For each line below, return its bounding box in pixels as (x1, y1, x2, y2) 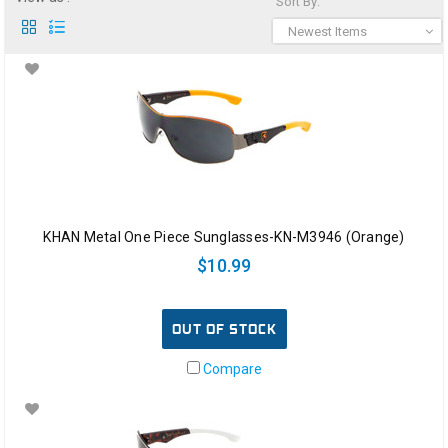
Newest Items (288, 24, 367, 40)
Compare (199, 360, 262, 377)
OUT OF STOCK (171, 319, 277, 338)
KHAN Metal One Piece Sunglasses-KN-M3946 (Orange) (43, 228, 405, 245)
